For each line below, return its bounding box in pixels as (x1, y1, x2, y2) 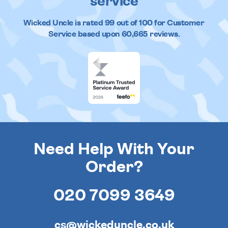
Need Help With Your (34, 140, 194, 157)
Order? (85, 158, 143, 175)
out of (114, 18, 139, 27)
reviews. (148, 30, 180, 38)
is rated (73, 18, 105, 27)
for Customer (154, 18, 205, 27)
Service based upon (48, 30, 122, 38)
